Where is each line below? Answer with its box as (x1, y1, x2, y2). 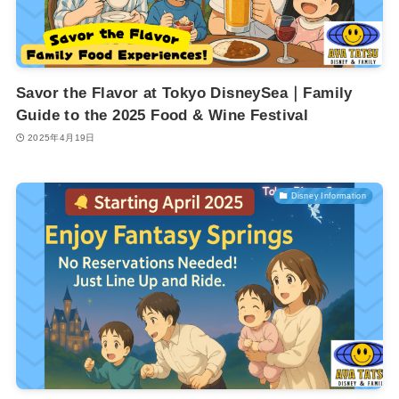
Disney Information (291, 191, 367, 200)
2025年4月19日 (27, 132, 95, 142)
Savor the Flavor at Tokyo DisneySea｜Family (15, 85, 353, 102)
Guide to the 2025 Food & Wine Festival (15, 107, 309, 125)
